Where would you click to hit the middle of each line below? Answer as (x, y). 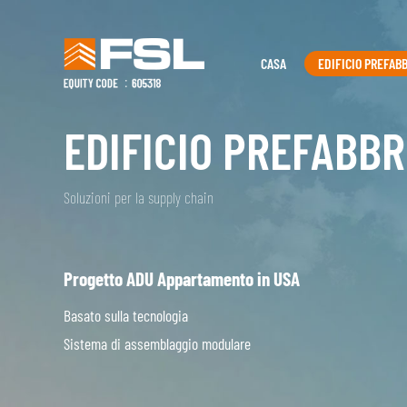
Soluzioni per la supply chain (138, 198)
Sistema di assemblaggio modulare (157, 344)
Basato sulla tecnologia (127, 316)
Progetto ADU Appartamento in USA (181, 279)
